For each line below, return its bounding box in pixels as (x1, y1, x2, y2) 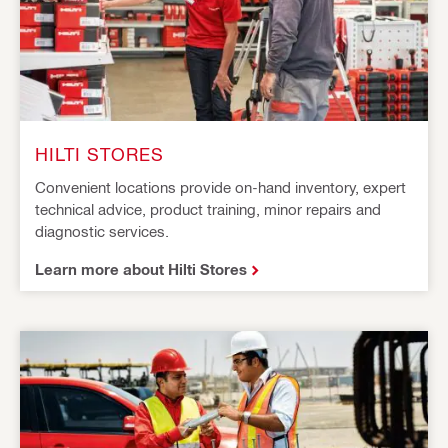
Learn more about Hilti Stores (35, 260, 247, 278)
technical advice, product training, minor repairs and (35, 200, 381, 218)
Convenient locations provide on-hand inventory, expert (35, 178, 406, 196)
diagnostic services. (35, 222, 169, 240)
